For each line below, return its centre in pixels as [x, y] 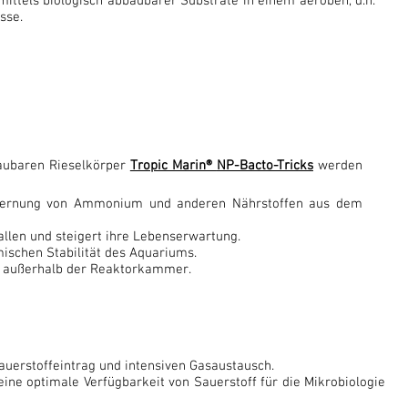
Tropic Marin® [173, 166]
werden [338, 166]
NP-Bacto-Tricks [265, 166]
